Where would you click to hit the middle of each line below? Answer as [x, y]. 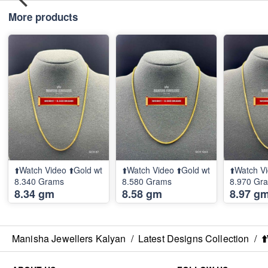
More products [43, 17]
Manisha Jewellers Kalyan [69, 239]
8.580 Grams [147, 182]
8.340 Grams [39, 182]
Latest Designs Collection [194, 239]
